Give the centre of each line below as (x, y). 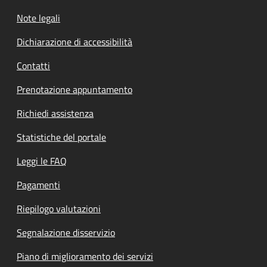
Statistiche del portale (61, 137)
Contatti (33, 66)
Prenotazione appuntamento (74, 90)
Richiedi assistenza (55, 114)
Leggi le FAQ (42, 161)
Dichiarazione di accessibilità (74, 42)
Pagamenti (38, 185)
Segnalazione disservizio (66, 233)
